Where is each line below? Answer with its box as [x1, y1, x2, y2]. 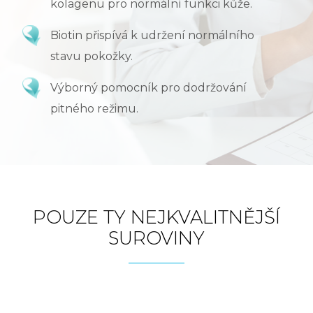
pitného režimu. [50, 101, 138, 115]
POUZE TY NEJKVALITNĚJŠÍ [33, 205, 280, 228]
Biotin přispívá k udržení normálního [50, 28, 254, 42]
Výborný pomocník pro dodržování [50, 80, 247, 94]
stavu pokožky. [50, 49, 133, 63]
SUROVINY [108, 226, 205, 249]
